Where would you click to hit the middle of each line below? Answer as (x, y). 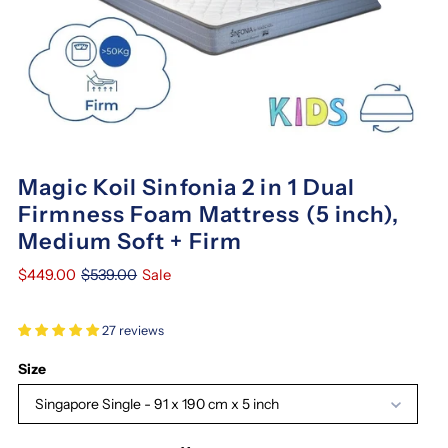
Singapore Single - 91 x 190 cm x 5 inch (157, 404)
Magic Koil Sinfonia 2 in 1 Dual (187, 188)
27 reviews (133, 331)
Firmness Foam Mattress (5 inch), (209, 215)
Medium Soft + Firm (130, 242)
